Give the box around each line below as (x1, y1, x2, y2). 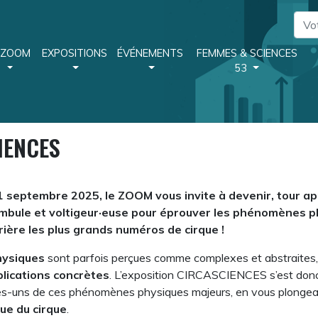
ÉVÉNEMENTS (116, 47, 183, 60)
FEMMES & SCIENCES (196, 47, 297, 60)
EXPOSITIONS (41, 47, 107, 60)
